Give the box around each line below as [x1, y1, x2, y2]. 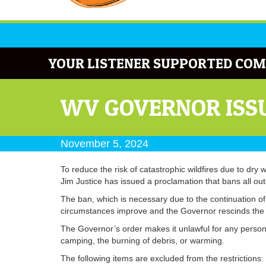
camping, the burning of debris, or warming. [61, 235, 224, 245]
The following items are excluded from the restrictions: [61, 253, 264, 263]
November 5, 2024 [61, 137, 148, 150]
